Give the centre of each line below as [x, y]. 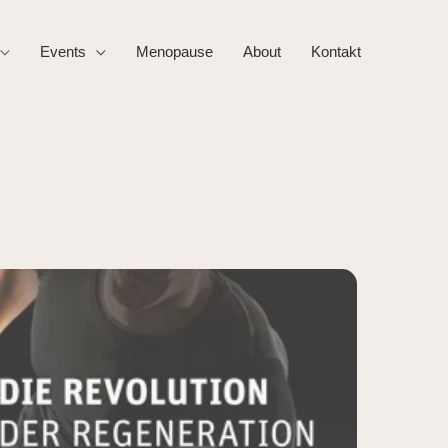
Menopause [174, 51]
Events [63, 51]
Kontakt [336, 51]
